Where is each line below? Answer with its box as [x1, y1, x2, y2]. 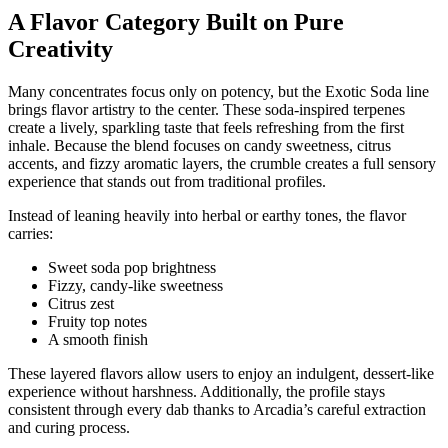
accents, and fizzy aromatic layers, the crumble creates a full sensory [8, 155, 436, 173]
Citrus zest [48, 295, 114, 313]
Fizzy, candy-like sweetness [48, 277, 223, 295]
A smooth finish [48, 331, 148, 349]
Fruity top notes [48, 313, 147, 331]
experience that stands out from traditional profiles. [8, 173, 326, 191]
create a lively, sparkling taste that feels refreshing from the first [8, 119, 404, 137]
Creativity [8, 36, 113, 63]
